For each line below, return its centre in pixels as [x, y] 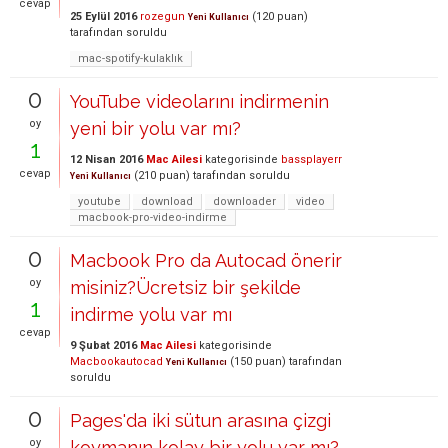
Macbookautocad [116, 361]
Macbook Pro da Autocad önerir [206, 260]
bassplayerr [311, 159]
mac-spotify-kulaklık [130, 58]
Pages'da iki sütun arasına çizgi [200, 420]
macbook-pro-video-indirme [152, 217]
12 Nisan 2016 [106, 159]
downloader [244, 201]
